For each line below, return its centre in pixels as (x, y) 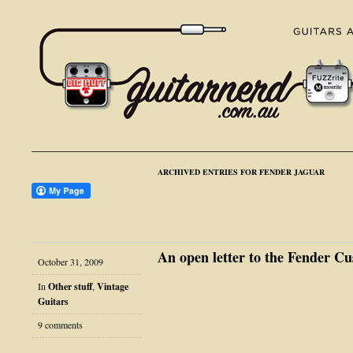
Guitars (53, 301)
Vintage (113, 286)
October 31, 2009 (71, 261)
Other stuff (70, 286)
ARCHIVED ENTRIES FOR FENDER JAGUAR (241, 172)
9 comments (60, 325)
